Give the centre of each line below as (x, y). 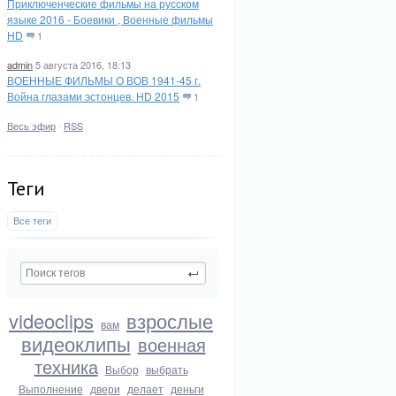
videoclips (51, 320)
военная (171, 344)
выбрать (167, 369)
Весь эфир (31, 126)
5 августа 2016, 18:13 (83, 65)
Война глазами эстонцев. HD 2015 (93, 96)
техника (66, 366)
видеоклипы (76, 343)
